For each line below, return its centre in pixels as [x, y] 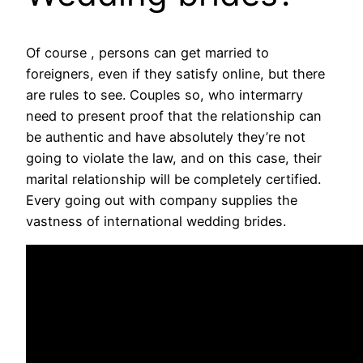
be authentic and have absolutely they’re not [166, 137]
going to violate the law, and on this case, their [174, 158]
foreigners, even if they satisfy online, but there [175, 73]
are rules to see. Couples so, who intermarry [164, 94]
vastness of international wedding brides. [156, 221]
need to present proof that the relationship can [174, 115]
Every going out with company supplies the [162, 200]
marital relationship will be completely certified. [173, 179]
